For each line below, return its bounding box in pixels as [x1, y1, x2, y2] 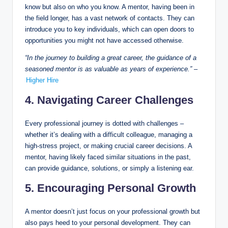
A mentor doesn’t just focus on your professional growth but [25, 207, 200, 215]
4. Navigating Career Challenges [25, 93, 193, 106]
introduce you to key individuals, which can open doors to [25, 25, 194, 33]
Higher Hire [26, 76, 59, 84]
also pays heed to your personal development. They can [25, 218, 190, 226]
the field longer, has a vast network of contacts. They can [25, 14, 194, 22]
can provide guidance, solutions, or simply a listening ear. [25, 164, 194, 172]
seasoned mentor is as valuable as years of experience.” [25, 65, 192, 73]
